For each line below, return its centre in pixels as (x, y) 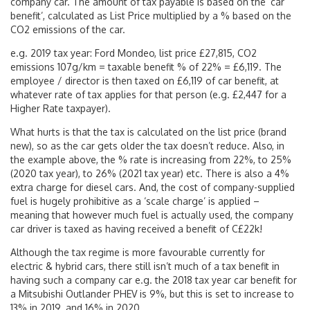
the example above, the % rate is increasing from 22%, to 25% (151, 159)
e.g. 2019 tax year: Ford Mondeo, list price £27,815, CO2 (134, 53)
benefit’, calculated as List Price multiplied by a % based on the (151, 16)
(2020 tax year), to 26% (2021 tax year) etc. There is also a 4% (150, 173)
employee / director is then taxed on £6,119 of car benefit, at (145, 81)
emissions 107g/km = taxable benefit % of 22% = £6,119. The (146, 67)
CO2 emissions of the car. (68, 29)
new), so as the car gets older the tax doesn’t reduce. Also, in (147, 146)
